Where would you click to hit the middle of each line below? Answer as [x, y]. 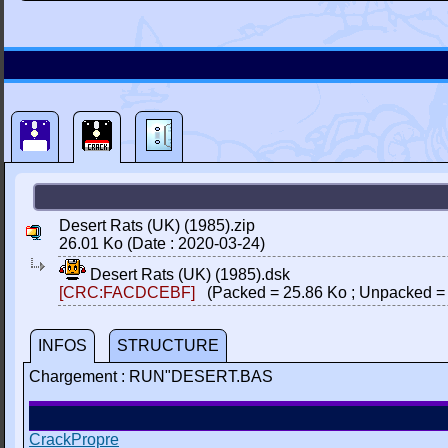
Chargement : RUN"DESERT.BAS [151, 376]
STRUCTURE [168, 345]
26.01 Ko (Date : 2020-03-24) [162, 243]
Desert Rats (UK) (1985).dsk [188, 274]
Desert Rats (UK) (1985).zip [157, 225]
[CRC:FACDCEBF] [127, 292]
